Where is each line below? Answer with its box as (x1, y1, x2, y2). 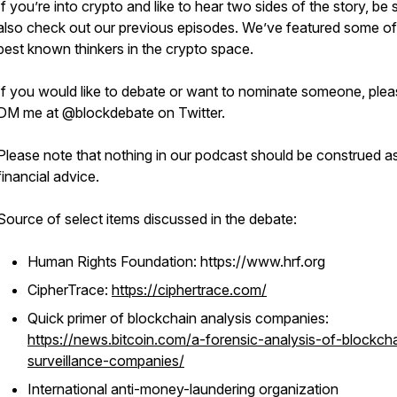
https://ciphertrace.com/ (112, 281, 267, 299)
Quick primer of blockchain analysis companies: (27, 309, 329, 327)
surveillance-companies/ (27, 352, 184, 370)
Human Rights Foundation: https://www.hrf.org (27, 253, 325, 270)
